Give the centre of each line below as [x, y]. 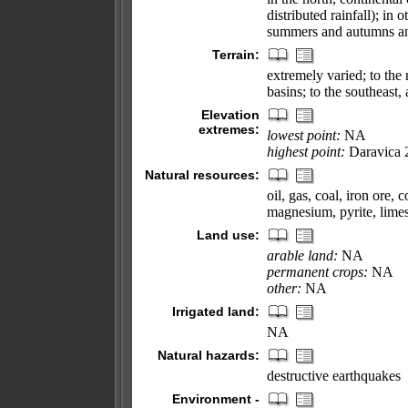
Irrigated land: [216, 311]
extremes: [229, 129]
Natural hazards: [209, 355]
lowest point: [304, 135]
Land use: [228, 235]
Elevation [230, 115]
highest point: [306, 152]
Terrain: [236, 55]
